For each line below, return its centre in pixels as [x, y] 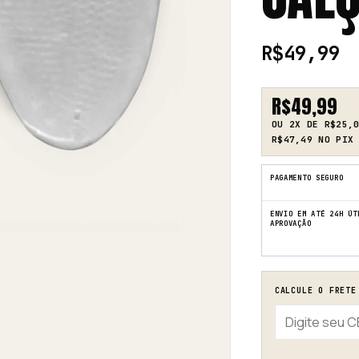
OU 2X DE [298, 124]
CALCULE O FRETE [315, 290]
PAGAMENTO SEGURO [307, 178]
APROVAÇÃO [290, 224]
